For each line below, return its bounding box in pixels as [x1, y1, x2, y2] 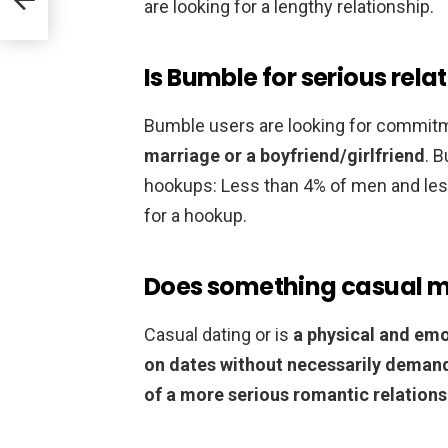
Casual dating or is [144, 323, 293, 345]
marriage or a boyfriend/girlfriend [144, 144, 425, 166]
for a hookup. [144, 204, 247, 226]
